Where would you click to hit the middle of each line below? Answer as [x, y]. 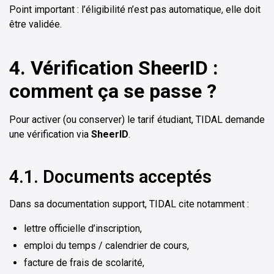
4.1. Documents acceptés [110, 177]
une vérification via [50, 135]
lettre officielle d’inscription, [83, 229]
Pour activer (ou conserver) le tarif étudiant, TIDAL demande [137, 120]
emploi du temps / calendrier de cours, [106, 246]
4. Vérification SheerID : [114, 68]
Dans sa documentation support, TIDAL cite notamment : [129, 204]
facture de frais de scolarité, [84, 263]
